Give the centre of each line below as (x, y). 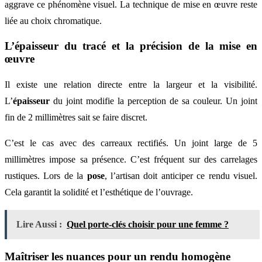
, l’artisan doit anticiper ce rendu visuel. (181, 176)
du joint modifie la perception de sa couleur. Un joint (154, 101)
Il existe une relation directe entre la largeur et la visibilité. (131, 85)
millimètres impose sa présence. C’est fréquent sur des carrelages (131, 160)
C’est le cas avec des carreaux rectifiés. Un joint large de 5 (131, 143)
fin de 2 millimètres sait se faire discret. (76, 118)
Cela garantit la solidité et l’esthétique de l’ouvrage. (99, 192)
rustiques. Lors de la (46, 176)
